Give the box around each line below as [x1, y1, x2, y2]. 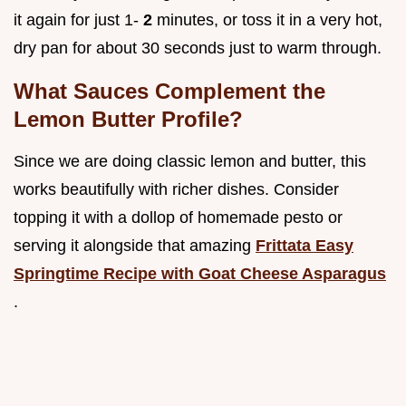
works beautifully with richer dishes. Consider [14, 180, 339, 199]
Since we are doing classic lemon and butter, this [14, 152, 366, 171]
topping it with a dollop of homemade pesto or [14, 208, 343, 227]
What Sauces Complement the [14, 79, 325, 104]
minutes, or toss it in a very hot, [157, 11, 382, 30]
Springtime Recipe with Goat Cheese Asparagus [14, 265, 386, 284]
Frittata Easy [256, 237, 353, 256]
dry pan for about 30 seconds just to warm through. [14, 39, 382, 58]
